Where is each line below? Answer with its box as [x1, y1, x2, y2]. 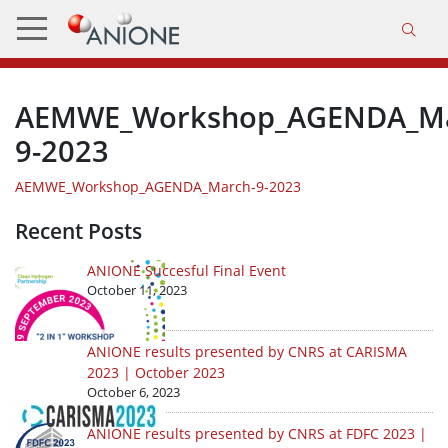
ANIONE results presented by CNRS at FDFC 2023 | [87, 424, 427, 444]
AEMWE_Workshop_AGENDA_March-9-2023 [15, 177, 301, 197]
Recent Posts [15, 217, 142, 246]
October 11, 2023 [87, 281, 187, 300]
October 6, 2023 [87, 383, 180, 402]
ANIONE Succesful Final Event [87, 261, 286, 281]
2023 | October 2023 [87, 363, 225, 383]
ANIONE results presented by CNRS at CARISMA [87, 342, 407, 362]
